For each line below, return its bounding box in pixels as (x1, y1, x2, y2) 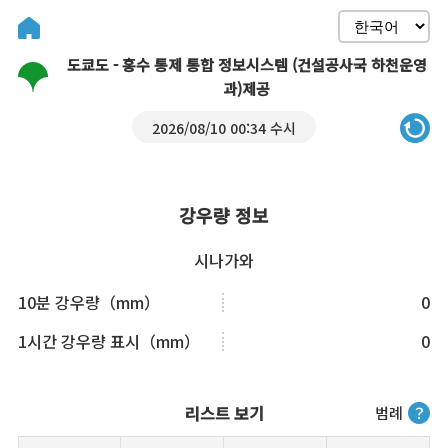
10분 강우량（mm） (17, 290, 160, 314)
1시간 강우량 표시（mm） (17, 329, 200, 353)
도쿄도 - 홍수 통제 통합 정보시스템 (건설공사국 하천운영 (66, 54, 427, 75)
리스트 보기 (184, 401, 264, 425)
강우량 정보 (179, 202, 269, 228)
